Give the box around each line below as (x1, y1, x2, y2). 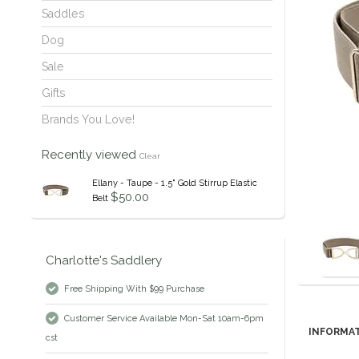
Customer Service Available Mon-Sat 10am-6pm (64, 313, 264, 325)
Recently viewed (42, 147, 139, 163)
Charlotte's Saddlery (46, 253, 162, 268)
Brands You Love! (42, 113, 135, 127)
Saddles (42, 7, 85, 21)
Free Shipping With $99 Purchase (64, 284, 204, 295)
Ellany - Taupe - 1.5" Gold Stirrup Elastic (91, 178, 257, 189)
